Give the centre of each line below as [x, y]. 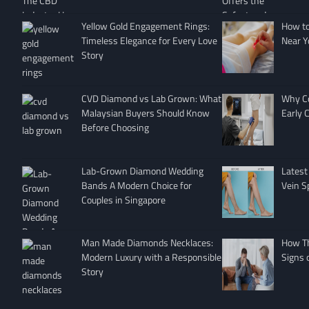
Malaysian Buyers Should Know [145, 112]
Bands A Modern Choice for [136, 185]
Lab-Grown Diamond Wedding [142, 170]
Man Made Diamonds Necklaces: [147, 243]
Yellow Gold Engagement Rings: [145, 26]
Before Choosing [115, 127]
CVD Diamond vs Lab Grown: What [151, 98]
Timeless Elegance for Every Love [149, 41]
